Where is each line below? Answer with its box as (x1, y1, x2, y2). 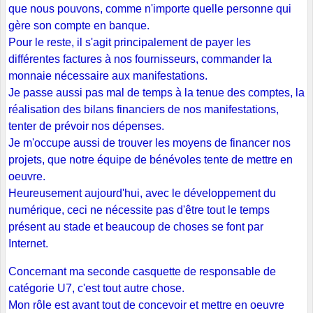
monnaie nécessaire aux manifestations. (8, 70, 208, 82)
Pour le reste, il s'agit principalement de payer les (8, 36, 251, 49)
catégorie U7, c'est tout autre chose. (8, 282, 184, 295)
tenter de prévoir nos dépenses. (8, 120, 164, 133)
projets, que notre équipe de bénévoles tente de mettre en (8, 154, 293, 166)
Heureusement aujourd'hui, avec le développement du (8, 187, 276, 200)
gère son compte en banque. (8, 20, 150, 32)
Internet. (8, 238, 48, 250)
